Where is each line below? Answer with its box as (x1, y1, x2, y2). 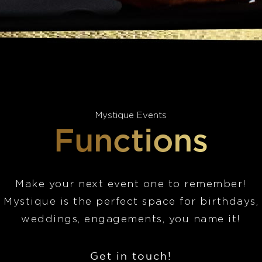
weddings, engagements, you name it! (21, 214, 241, 224)
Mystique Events (95, 111, 167, 120)
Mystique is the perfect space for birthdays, (4, 196, 258, 206)
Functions (54, 122, 208, 157)
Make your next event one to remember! (15, 179, 247, 189)
